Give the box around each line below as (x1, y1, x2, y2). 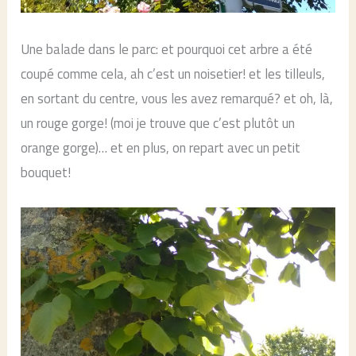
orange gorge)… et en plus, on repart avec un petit (21, 137, 301, 159)
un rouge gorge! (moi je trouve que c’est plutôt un (21, 113, 296, 134)
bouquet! (21, 162, 72, 184)
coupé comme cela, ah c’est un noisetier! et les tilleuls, (21, 64, 326, 85)
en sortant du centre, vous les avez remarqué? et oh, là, (21, 88, 334, 110)
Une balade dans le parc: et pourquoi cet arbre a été (21, 39, 313, 60)
